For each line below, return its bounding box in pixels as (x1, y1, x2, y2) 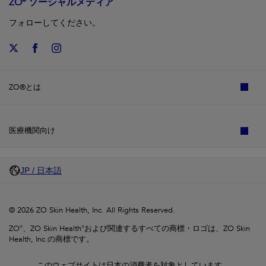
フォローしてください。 (9, 17, 100, 28)
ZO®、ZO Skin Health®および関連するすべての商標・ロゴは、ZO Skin (9, 223, 250, 234)
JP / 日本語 (20, 165, 62, 175)
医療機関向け (9, 125, 55, 137)
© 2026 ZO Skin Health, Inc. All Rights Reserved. (9, 204, 175, 216)
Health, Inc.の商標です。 (9, 233, 94, 245)
